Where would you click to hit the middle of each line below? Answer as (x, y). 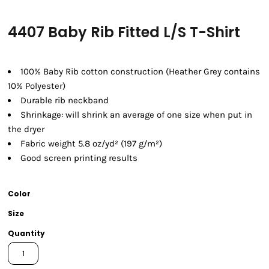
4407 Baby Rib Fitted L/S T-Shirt (124, 32)
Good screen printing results (79, 158)
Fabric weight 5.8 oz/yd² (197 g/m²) (91, 144)
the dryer (26, 129)
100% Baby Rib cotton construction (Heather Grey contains (140, 72)
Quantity (26, 234)
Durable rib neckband (65, 101)
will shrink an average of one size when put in (158, 115)
